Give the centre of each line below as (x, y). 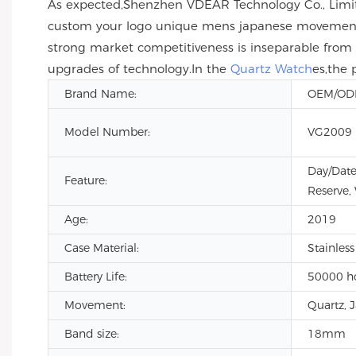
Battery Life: (96, 277)
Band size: (92, 334)
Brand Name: (101, 94)
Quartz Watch (271, 69)
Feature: (86, 180)
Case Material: (102, 248)
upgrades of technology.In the (139, 69)
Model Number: (107, 132)
